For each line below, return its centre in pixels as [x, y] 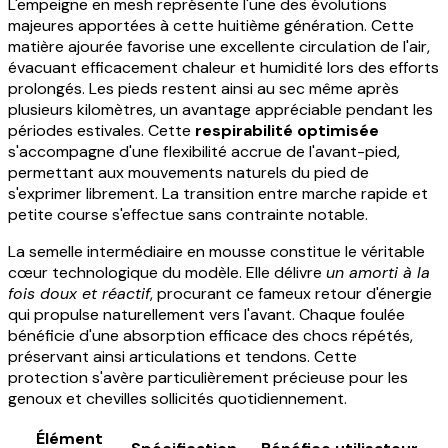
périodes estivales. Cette [101, 130]
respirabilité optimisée [287, 130]
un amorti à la [378, 272]
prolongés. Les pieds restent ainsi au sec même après [203, 88]
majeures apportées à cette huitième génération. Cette [211, 25]
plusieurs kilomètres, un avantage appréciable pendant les [220, 109]
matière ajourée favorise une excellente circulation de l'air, [219, 46]
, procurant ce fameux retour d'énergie [291, 293]
